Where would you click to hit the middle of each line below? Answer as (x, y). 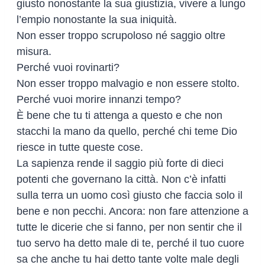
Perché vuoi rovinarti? (68, 67)
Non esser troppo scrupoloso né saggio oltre (121, 35)
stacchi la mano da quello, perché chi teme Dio (127, 131)
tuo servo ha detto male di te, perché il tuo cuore (130, 243)
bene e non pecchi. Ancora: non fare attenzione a (132, 211)
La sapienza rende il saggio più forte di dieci (120, 163)
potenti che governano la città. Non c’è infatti (121, 179)
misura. (34, 51)
